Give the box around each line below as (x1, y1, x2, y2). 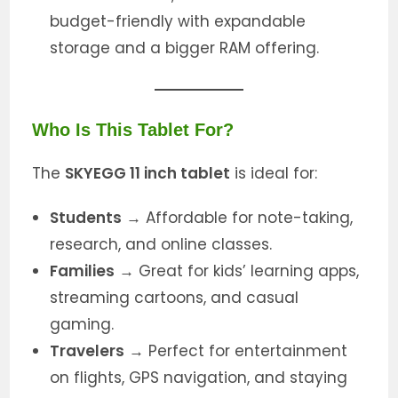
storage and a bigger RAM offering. (50, 37, 320, 60)
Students (50, 207, 123, 229)
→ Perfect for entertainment (124, 340, 348, 362)
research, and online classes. (50, 234, 273, 256)
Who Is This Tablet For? (32, 120, 235, 140)
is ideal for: (230, 163, 318, 185)
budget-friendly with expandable (50, 11, 306, 33)
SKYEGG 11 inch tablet (65, 163, 231, 185)
